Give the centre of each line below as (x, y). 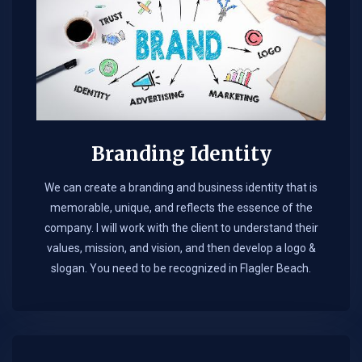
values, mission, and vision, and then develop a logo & (181, 248)
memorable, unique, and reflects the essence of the (181, 208)
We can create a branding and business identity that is (181, 188)
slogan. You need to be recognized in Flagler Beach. (181, 269)
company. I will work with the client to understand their (181, 228)
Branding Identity (181, 154)
